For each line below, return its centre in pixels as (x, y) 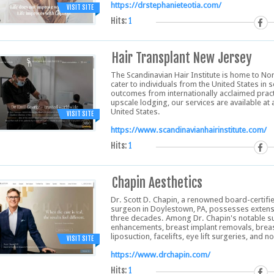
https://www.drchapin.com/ (161, 255)
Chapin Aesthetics (157, 183)
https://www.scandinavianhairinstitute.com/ (189, 130)
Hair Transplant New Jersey (182, 58)
